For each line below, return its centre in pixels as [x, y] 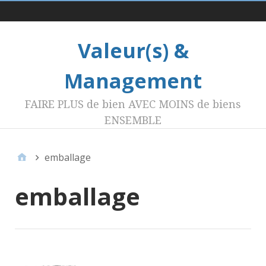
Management [133, 81]
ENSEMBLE [133, 120]
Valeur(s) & [133, 50]
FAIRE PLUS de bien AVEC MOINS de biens [133, 104]
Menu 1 [144, 22]
